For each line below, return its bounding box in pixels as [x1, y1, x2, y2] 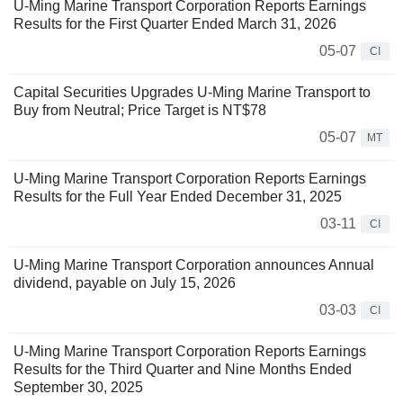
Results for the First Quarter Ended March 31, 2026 [13, 15, 336, 31]
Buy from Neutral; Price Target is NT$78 [13, 102, 266, 118]
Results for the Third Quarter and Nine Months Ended [13, 361, 352, 377]
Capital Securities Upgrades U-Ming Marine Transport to [13, 84, 371, 100]
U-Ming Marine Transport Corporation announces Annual [13, 256, 374, 273]
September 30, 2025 [13, 379, 143, 395]
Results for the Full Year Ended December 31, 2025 [13, 188, 342, 204]
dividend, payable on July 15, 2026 [13, 274, 236, 291]
